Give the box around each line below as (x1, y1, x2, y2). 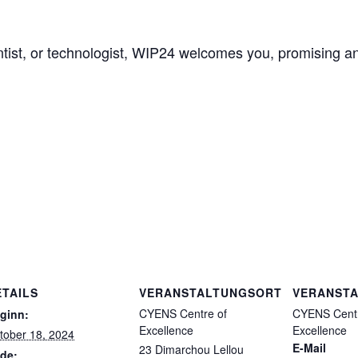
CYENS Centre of (139, 305, 227, 321)
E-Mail (292, 340, 326, 356)
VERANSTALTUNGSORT (139, 284, 282, 300)
